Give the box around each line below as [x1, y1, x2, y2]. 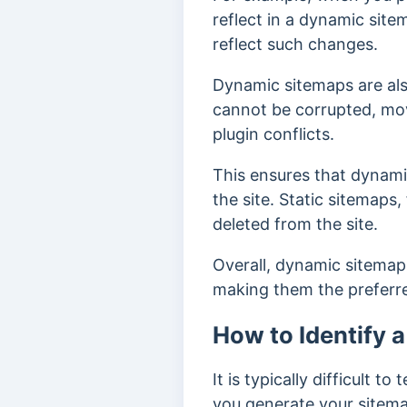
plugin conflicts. [213, 124, 339, 144]
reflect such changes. [213, 35, 378, 54]
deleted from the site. [213, 214, 382, 233]
